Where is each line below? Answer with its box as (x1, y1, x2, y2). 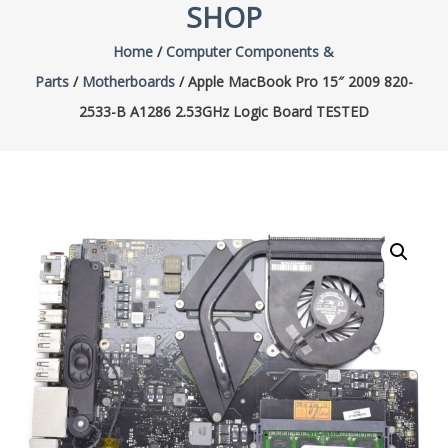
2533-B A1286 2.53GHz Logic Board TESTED (78, 102, 369, 121)
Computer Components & (166, 42, 335, 61)
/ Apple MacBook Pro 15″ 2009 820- (174, 72, 413, 91)
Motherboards (81, 72, 175, 91)
